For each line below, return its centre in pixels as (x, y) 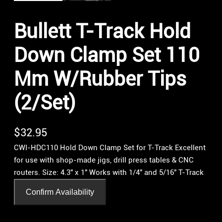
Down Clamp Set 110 (107, 55)
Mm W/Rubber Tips (100, 79)
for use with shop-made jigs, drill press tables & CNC (104, 160)
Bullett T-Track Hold (102, 31)
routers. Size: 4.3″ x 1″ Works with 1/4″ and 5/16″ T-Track (109, 172)
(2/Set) (45, 103)
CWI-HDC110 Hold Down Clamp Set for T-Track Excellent (110, 147)
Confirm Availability (60, 192)
